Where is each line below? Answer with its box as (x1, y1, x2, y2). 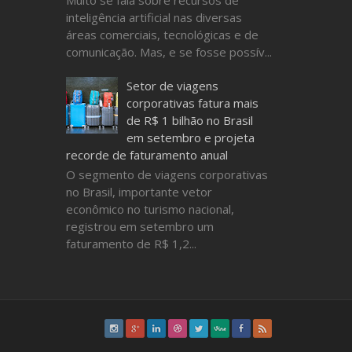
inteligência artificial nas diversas (65, 9, 242, 25)
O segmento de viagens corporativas (65, 166, 268, 182)
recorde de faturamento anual (65, 146, 228, 163)
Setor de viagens (126, 77, 218, 93)
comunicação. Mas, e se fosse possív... (65, 43, 272, 60)
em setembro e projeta (126, 129, 255, 145)
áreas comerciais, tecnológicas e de (65, 26, 258, 42)
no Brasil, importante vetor (65, 183, 212, 200)
